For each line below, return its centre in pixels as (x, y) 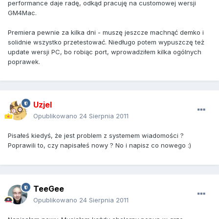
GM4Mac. (22, 12)
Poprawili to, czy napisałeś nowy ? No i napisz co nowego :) (99, 145)
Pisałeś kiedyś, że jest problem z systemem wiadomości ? (96, 136)
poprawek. (24, 61)
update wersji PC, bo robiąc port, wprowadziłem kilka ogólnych (105, 52)
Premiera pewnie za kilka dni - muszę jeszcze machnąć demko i (106, 32)
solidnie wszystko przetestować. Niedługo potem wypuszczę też (106, 42)
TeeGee (49, 189)
